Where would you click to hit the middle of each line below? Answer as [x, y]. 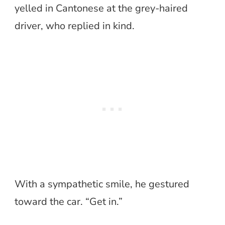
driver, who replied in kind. [75, 26]
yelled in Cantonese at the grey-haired [101, 9]
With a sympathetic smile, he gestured [102, 184]
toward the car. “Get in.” [69, 202]
